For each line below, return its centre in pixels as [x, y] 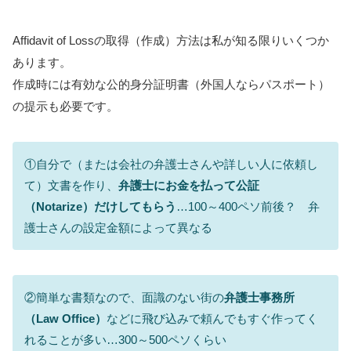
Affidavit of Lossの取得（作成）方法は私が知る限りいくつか [171, 40]
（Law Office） [65, 318]
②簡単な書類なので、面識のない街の [124, 297]
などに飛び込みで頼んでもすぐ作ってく [212, 318]
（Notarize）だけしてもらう [100, 207]
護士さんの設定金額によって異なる [118, 228]
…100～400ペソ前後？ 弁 [248, 207]
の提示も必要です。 [65, 106]
